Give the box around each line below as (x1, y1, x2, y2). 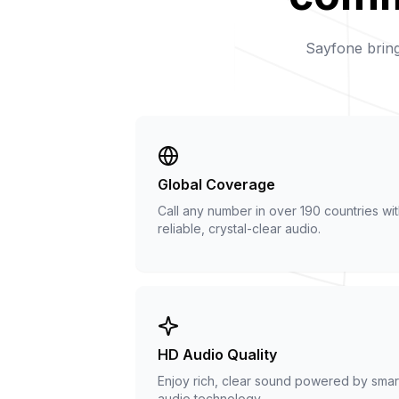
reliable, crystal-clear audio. (158, 220, 321, 236)
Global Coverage (158, 175, 275, 193)
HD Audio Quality (158, 345, 277, 363)
